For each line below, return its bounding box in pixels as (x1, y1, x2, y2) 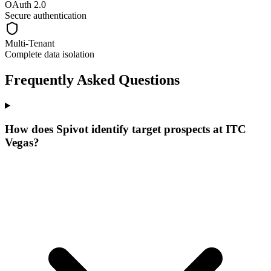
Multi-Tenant (5, 38, 54, 49)
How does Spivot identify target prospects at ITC (5, 122, 246, 135)
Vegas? (5, 135, 39, 149)
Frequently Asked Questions (5, 72, 180, 88)
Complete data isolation (5, 49, 94, 60)
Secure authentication (5, 10, 87, 21)
